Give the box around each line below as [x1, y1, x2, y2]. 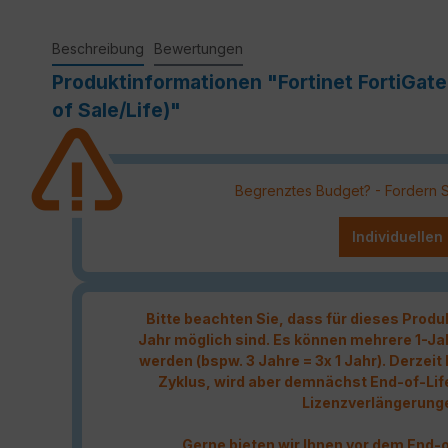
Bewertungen [154, 40, 243, 57]
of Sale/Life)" [52, 98, 181, 122]
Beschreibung [52, 40, 144, 57]
